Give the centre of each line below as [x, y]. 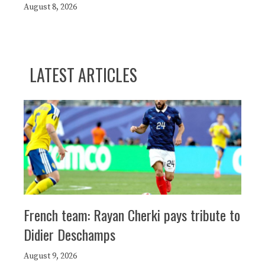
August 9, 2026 [50, 256]
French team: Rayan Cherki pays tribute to [132, 214]
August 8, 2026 [50, 7]
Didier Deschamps [70, 234]
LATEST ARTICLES [83, 75]
